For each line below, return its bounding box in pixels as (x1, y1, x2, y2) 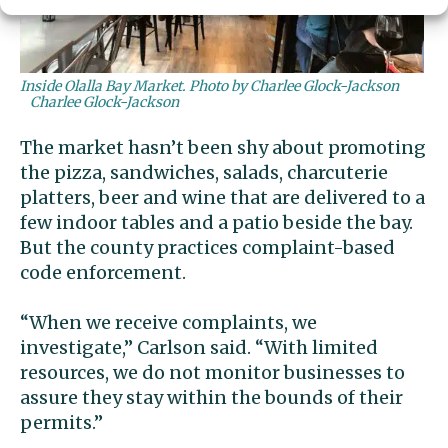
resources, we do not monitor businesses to (20, 361, 405, 385)
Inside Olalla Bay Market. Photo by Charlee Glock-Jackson (20, 77, 399, 96)
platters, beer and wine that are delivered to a (20, 186, 425, 210)
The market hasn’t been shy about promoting (20, 136, 426, 160)
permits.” (20, 411, 103, 435)
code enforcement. (20, 261, 186, 285)
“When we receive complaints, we (20, 311, 317, 335)
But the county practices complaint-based (20, 236, 395, 260)
